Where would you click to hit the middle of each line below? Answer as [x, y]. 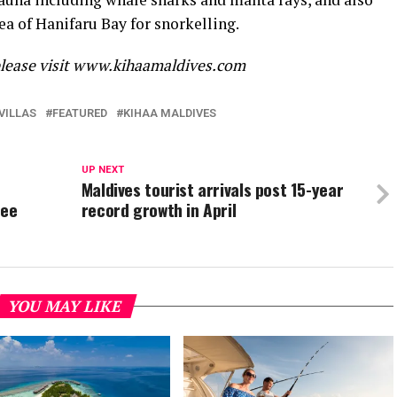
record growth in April [159, 210]
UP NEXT [102, 170]
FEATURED [80, 113]
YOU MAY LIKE [66, 306]
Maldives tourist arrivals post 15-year [212, 189]
